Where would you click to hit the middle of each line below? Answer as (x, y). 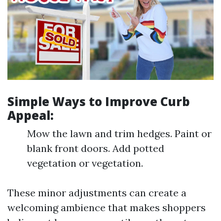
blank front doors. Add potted (96, 148)
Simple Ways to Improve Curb (99, 102)
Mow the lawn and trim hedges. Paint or (119, 134)
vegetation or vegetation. (85, 163)
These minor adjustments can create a (97, 193)
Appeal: (31, 115)
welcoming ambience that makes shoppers (107, 208)
